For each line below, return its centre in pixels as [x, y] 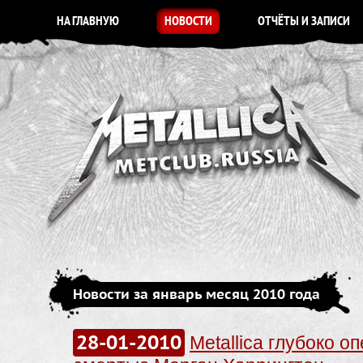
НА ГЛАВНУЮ [88, 21]
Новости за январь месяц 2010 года [196, 295]
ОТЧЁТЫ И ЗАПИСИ [304, 21]
